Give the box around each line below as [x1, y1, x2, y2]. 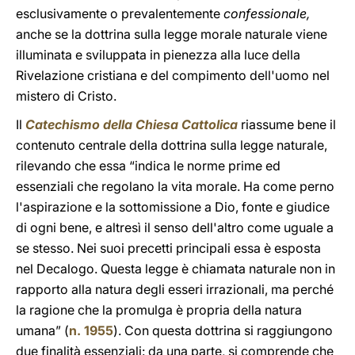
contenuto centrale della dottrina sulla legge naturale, [16, 137, 327, 153]
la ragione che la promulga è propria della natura [16, 302, 302, 318]
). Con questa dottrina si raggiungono [113, 323, 333, 338]
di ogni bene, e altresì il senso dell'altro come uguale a [16, 219, 334, 235]
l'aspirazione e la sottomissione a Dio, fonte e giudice [16, 199, 330, 215]
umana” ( [16, 323, 69, 338]
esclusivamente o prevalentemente [16, 6, 223, 21]
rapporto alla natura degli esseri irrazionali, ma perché [16, 281, 334, 297]
